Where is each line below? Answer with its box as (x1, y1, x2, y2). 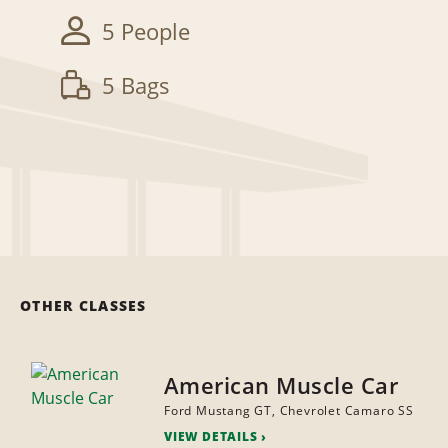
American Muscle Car (163, 370, 399, 401)
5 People (102, 16, 190, 47)
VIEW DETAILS (163, 428, 258, 446)
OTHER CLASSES (20, 296, 147, 316)
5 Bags (102, 70, 170, 101)
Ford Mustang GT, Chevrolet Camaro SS (163, 402, 414, 420)
